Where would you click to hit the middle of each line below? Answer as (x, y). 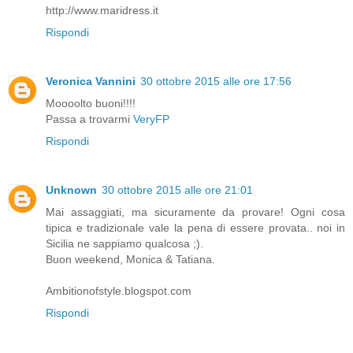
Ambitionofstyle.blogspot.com (119, 290)
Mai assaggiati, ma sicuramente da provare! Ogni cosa (195, 212)
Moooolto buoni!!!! (91, 103)
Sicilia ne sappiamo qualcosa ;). (124, 243)
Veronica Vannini (91, 81)
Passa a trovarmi (89, 119)
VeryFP (151, 119)
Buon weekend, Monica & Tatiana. (130, 259)
